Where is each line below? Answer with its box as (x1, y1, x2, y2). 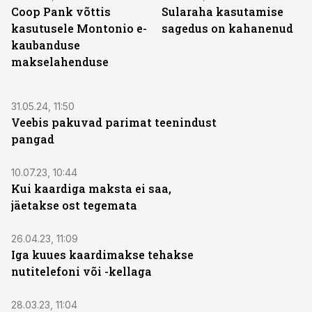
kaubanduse (11, 38, 80, 52)
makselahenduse (11, 54, 109, 69)
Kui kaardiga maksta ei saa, (11, 181, 171, 196)
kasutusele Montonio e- (11, 21, 147, 36)
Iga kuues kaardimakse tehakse (11, 247, 194, 262)
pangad (11, 132, 54, 146)
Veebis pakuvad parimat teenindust (11, 115, 217, 130)
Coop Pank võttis (11, 4, 111, 19)
